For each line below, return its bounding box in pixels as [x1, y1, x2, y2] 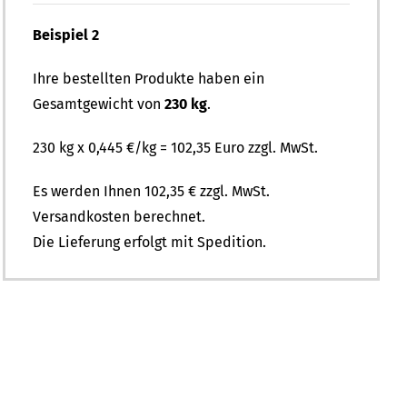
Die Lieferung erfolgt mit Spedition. [33, 233, 267, 252]
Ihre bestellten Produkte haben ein [33, 70, 265, 88]
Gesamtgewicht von [33, 95, 165, 114]
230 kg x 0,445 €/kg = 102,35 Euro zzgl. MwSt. [33, 139, 319, 157]
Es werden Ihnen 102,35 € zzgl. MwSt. [33, 183, 271, 201]
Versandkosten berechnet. [33, 208, 206, 226]
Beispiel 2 [33, 26, 100, 45]
